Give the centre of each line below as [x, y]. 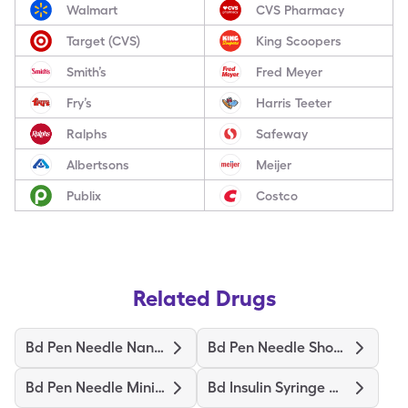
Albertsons [98, 164]
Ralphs [87, 133]
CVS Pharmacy [300, 10]
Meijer [273, 164]
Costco [276, 195]
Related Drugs [204, 298]
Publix [84, 195]
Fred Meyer [289, 71]
